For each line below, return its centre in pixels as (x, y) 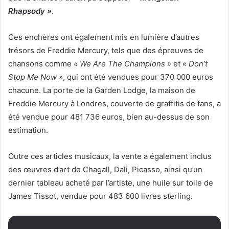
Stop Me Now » (36, 77)
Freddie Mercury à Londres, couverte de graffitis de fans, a (114, 104)
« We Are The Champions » (121, 64)
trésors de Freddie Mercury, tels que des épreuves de (106, 51)
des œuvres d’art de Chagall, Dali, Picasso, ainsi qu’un (105, 170)
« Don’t (195, 64)
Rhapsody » (30, 11)
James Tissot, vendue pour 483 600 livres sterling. (100, 196)
